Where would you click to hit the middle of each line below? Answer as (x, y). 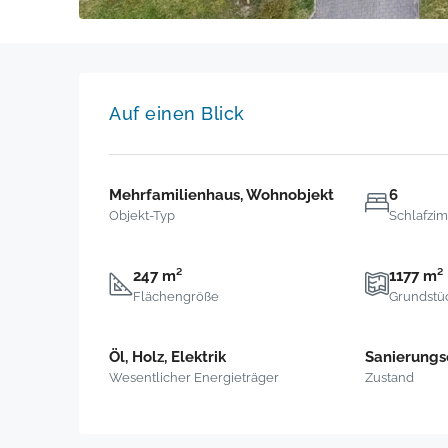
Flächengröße (176, 297)
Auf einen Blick (177, 114)
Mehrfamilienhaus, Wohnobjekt (221, 195)
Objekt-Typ (142, 216)
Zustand (389, 378)
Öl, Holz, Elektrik (167, 357)
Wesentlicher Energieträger (194, 378)
